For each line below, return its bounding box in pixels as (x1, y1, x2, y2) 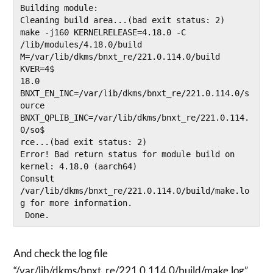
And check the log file (13, 247, 108, 260)
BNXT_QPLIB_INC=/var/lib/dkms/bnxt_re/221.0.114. (20, 113, 250, 123)
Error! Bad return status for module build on (20, 149, 235, 160)
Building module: (20, 3, 99, 13)
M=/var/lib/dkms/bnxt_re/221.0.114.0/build (20, 52, 221, 62)
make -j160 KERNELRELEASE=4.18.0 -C (20, 27, 186, 38)
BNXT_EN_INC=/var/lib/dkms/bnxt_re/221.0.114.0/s (20, 88, 250, 99)
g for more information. (20, 198, 133, 208)
